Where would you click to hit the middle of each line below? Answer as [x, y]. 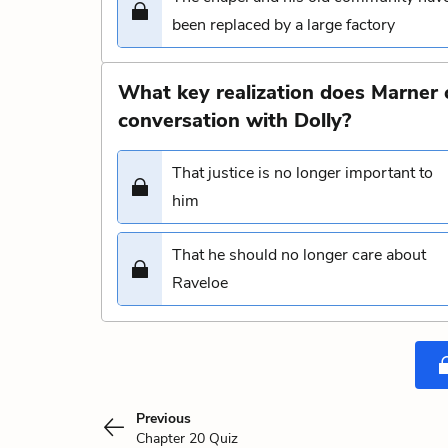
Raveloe [200, 283]
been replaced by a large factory [283, 25]
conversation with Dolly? [234, 120]
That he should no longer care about [299, 255]
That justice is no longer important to [302, 173]
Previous [163, 418]
